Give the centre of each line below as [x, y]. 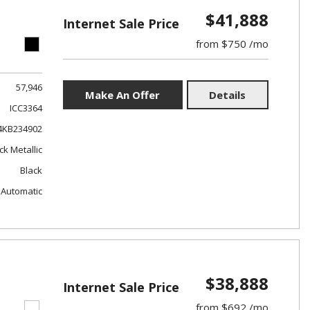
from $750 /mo [232, 44]
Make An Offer [123, 95]
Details [228, 95]
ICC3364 [26, 108]
